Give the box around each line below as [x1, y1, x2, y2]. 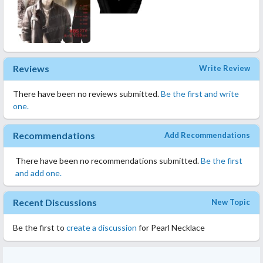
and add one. [15, 167, 62, 178]
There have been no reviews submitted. [13, 88, 161, 99]
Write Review [199, 63, 250, 73]
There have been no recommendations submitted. [15, 155, 201, 166]
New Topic [211, 197, 250, 207]
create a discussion [66, 222, 137, 233]
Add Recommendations [164, 130, 250, 140]
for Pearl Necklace [137, 222, 205, 233]
